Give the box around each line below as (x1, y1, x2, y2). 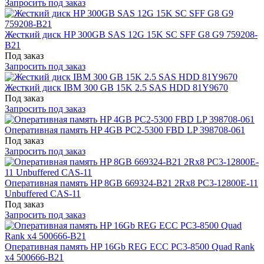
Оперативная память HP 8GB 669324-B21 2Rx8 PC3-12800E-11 (5, 177, 258, 188)
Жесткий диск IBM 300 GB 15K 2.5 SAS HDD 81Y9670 (5, 82, 228, 93)
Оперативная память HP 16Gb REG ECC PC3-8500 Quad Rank (5, 241, 255, 252)
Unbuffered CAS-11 (5, 188, 81, 199)
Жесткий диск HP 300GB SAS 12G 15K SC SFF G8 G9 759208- (5, 29, 258, 39)
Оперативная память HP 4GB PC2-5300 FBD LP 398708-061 (5, 124, 245, 135)
